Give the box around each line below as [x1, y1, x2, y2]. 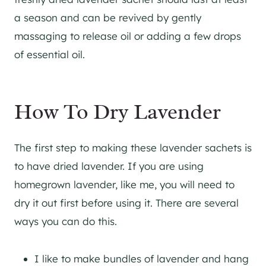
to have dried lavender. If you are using [14, 160, 204, 172]
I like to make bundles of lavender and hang [34, 252, 249, 265]
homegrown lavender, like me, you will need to [14, 178, 235, 191]
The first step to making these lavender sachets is [14, 141, 252, 154]
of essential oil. [14, 48, 85, 61]
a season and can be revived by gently [14, 11, 201, 24]
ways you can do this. [14, 215, 117, 227]
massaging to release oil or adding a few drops [14, 30, 241, 42]
